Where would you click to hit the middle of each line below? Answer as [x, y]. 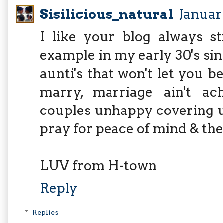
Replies [46, 212]
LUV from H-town [98, 165]
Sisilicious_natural [108, 14]
